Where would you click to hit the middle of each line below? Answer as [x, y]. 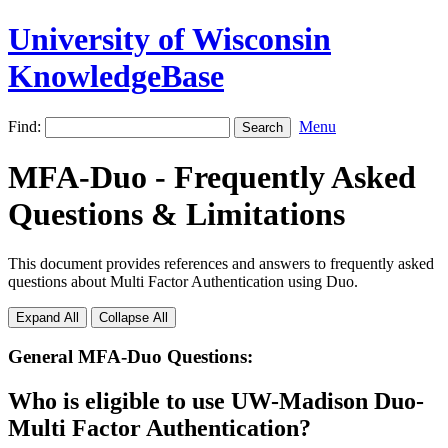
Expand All [47, 317]
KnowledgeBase [116, 76]
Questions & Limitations [176, 214]
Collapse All [133, 317]
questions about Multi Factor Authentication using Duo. [183, 281]
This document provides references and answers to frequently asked [221, 263]
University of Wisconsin [169, 39]
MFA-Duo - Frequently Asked [212, 177]
